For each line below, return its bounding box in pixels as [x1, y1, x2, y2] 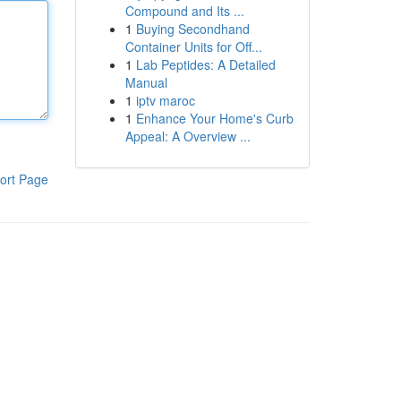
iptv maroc [135, 91, 195, 109]
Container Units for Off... [124, 38, 262, 55]
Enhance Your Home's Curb [135, 109, 294, 127]
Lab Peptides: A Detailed [135, 55, 276, 73]
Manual [124, 73, 167, 91]
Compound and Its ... [124, 2, 244, 20]
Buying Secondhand [135, 20, 250, 38]
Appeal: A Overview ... [124, 127, 251, 145]
